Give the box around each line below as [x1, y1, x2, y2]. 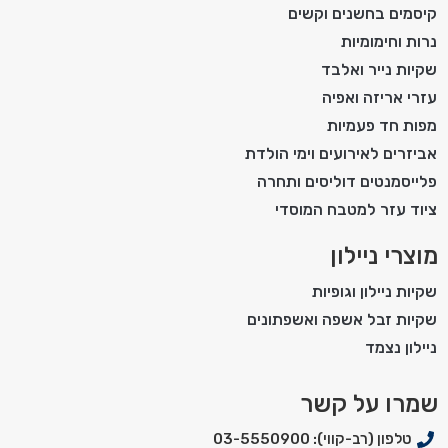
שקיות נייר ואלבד [321, 59, 437, 79]
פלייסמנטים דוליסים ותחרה [257, 171, 437, 191]
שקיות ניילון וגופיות [312, 281, 437, 301]
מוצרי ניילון [330, 241, 438, 270]
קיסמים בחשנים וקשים [288, 3, 437, 23]
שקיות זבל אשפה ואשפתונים [247, 309, 437, 329]
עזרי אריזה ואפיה [322, 87, 437, 107]
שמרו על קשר [300, 389, 438, 418]
